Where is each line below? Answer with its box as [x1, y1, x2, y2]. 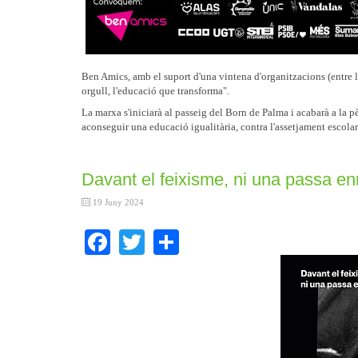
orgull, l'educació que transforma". [82, 84, 229, 97]
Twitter [145, 225, 219, 254]
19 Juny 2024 [93, 197, 144, 207]
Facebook [110, 225, 209, 254]
